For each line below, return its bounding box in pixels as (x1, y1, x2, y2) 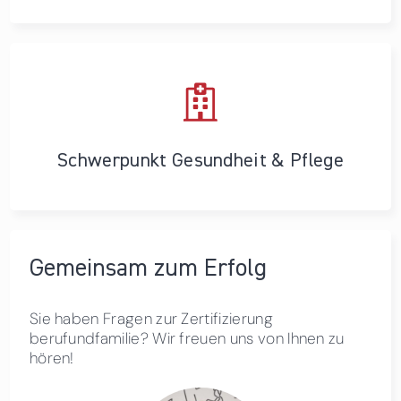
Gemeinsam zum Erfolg (29, 256, 267, 281)
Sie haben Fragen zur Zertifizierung (29, 308, 273, 328)
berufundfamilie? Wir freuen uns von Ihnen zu (29, 328, 345, 348)
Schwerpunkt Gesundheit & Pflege (57, 150, 344, 171)
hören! (29, 347, 74, 368)
